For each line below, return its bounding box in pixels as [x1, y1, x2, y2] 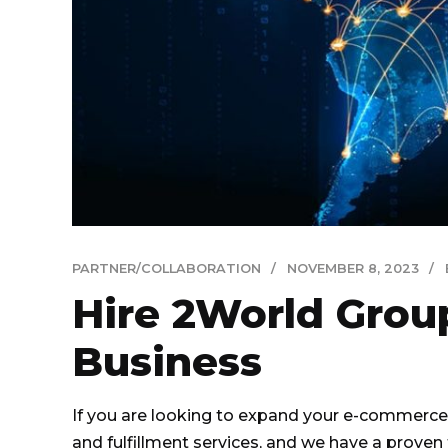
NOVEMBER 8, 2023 [286, 261, 419, 276]
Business [72, 337, 262, 387]
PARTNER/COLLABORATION [72, 261, 261, 276]
